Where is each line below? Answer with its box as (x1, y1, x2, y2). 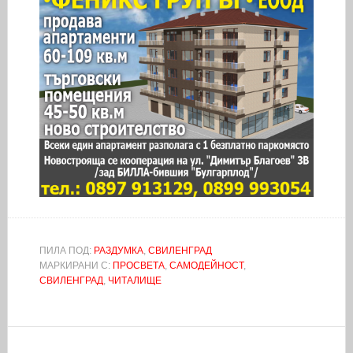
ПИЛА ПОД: (39, 245, 94, 257)
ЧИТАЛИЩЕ (107, 275, 162, 287)
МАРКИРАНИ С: (39, 260, 113, 272)
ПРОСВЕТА (112, 260, 165, 272)
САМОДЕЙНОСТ (169, 260, 243, 272)
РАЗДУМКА (93, 245, 143, 257)
